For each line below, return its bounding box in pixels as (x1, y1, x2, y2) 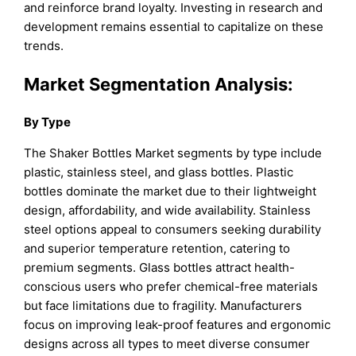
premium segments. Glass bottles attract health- (24, 259, 296, 275)
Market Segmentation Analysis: (24, 73, 294, 95)
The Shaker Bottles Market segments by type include (24, 145, 323, 161)
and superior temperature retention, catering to (24, 240, 291, 256)
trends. (24, 38, 64, 54)
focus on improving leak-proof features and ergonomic (24, 316, 331, 332)
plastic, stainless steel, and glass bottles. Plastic (24, 164, 294, 180)
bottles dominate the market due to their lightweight (24, 183, 317, 199)
